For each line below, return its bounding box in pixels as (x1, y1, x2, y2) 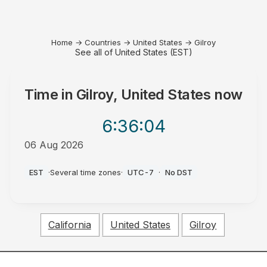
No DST (165, 167, 193, 177)
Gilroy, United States (76, 86, 211, 103)
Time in (24, 86, 76, 103)
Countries (85, 38, 121, 47)
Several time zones (50, 167, 122, 177)
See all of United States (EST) (74, 47, 193, 57)
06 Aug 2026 (24, 139, 84, 151)
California (48, 219, 91, 231)
